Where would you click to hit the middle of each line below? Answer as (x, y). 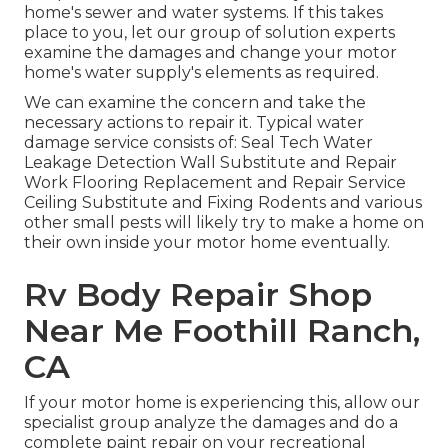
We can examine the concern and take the (195, 103)
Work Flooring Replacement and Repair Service (215, 183)
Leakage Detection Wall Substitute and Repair (210, 163)
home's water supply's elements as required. (201, 73)
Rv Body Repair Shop (198, 295)
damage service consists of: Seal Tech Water (198, 143)
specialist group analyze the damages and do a (211, 423)
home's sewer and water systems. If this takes (203, 13)
